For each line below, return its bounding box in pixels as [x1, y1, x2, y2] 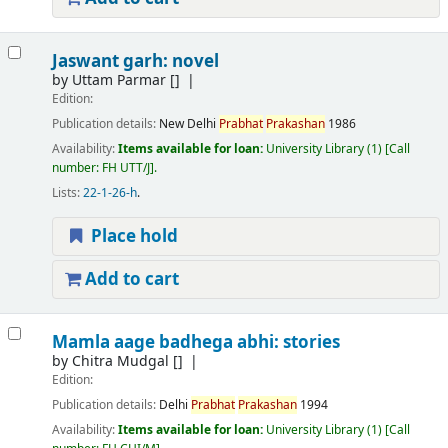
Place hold [86, 223, 178, 249]
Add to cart [80, 266, 179, 292]
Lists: [51, 184, 80, 203]
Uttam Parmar [71, 70, 166, 92]
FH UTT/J [101, 159, 150, 178]
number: [51, 159, 102, 178]
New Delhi [158, 115, 216, 134]
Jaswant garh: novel [51, 49, 219, 75]
